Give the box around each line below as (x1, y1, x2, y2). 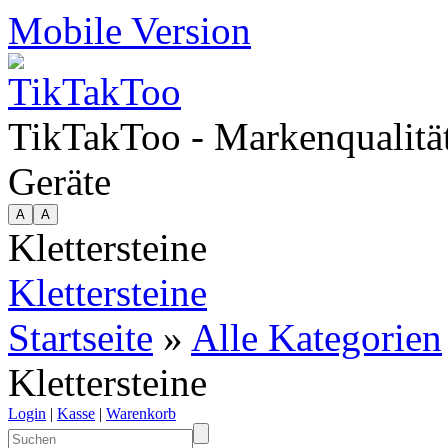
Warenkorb (106, 405, 176, 422)
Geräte (8, 160, 111, 203)
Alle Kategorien (191, 316, 442, 359)
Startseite (8, 316, 153, 359)
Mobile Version (8, 9, 251, 52)
